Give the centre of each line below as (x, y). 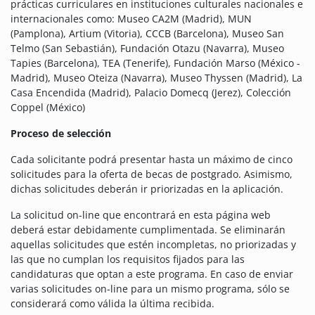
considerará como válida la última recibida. (112, 304)
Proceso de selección (61, 134)
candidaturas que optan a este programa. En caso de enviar (152, 274)
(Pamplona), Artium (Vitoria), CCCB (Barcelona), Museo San (147, 34)
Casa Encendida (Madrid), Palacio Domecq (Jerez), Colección (151, 93)
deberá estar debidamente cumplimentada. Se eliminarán (148, 230)
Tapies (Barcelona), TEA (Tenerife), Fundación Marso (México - (155, 63)
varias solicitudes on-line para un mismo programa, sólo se (150, 289)
